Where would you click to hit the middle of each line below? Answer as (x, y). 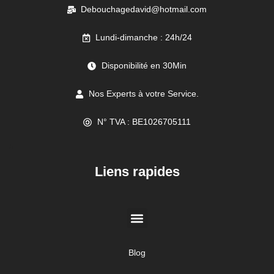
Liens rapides (137, 172)
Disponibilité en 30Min (144, 66)
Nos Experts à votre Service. (144, 94)
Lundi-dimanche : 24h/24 (144, 38)
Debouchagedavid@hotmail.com (144, 9)
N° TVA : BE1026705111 (144, 122)
